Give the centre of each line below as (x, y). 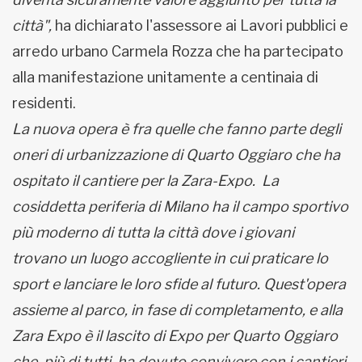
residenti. (44, 103)
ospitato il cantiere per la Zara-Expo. (134, 181)
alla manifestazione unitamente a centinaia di (165, 77)
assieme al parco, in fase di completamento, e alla (177, 310)
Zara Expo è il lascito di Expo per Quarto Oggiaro (175, 336)
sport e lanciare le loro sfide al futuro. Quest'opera (179, 284)
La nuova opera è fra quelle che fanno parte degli (177, 129)
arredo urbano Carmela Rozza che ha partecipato (178, 51)
